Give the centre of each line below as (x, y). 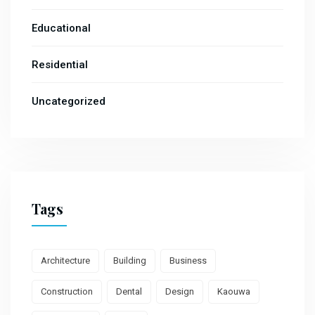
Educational (61, 28)
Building (130, 261)
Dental (129, 292)
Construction (67, 292)
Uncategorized (69, 102)
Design (180, 292)
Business (188, 261)
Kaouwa (234, 292)
